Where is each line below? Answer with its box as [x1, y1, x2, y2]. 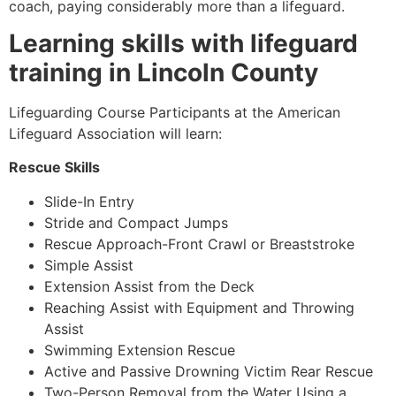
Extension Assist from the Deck [44, 277, 255, 295]
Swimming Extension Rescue [44, 340, 235, 359]
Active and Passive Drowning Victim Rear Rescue [44, 362, 373, 380]
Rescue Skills [9, 158, 100, 177]
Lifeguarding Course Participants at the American [9, 103, 340, 122]
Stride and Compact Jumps [44, 213, 228, 232]
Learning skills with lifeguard [9, 28, 358, 59]
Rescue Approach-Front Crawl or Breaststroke [44, 234, 354, 253]
